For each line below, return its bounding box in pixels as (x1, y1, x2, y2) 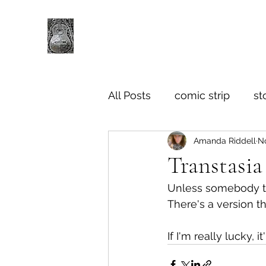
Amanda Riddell (194, 135, 256, 145)
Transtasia (167, 151, 262, 179)
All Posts (108, 88, 151, 102)
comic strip (175, 88, 230, 102)
